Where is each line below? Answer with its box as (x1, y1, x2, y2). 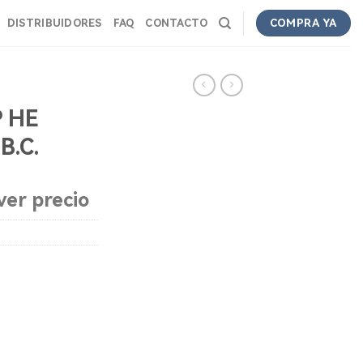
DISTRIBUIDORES (6, 16, 102, 29)
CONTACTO (145, 16, 208, 29)
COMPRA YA (269, 17, 338, 29)
